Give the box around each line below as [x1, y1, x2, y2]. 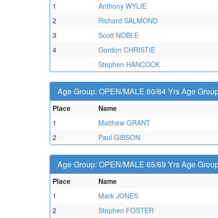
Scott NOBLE [98, 30, 139, 40]
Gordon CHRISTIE [98, 45, 155, 54]
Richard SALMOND [98, 16, 158, 25]
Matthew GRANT [98, 118, 150, 127]
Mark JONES [98, 191, 138, 200]
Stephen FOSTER [98, 205, 154, 215]
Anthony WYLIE [98, 1, 146, 11]
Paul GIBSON [98, 132, 140, 142]
